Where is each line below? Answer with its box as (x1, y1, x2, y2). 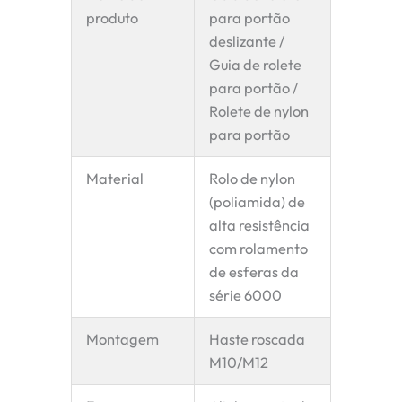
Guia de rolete (209, 56, 302, 74)
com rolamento (209, 240, 309, 258)
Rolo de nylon (209, 170, 296, 188)
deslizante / (209, 32, 285, 51)
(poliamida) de (209, 193, 306, 212)
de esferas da (209, 263, 300, 282)
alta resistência (209, 216, 310, 235)
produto (86, 9, 139, 28)
